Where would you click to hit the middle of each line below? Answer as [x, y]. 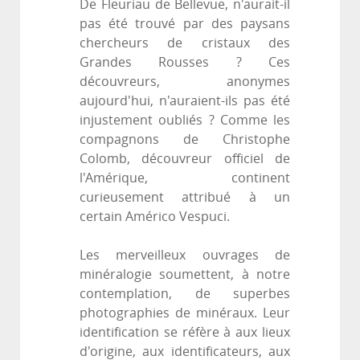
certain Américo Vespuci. [155, 217]
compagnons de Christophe [185, 140]
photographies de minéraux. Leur [185, 313]
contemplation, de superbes [185, 294]
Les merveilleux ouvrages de [185, 256]
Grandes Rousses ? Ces [185, 63]
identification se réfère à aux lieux [185, 333]
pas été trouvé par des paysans [185, 24]
